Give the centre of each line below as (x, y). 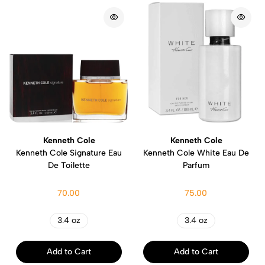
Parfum (196, 165)
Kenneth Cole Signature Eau (69, 153)
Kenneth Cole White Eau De (196, 153)
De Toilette (69, 165)
